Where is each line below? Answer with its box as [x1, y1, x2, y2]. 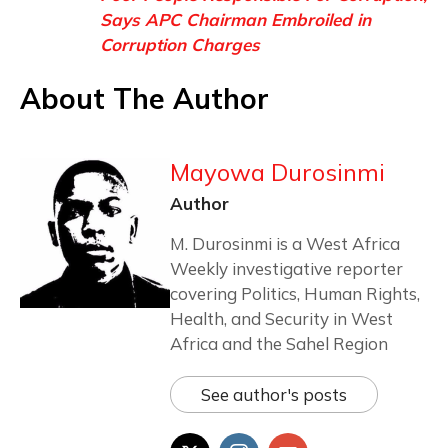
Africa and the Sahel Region [170, 333, 388, 355]
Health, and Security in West [170, 308, 393, 330]
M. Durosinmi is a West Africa [170, 233, 400, 255]
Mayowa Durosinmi [170, 157, 385, 188]
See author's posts [201, 384, 347, 406]
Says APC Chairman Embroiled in [100, 9, 371, 31]
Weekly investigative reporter [170, 258, 403, 280]
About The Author [20, 81, 269, 117]
